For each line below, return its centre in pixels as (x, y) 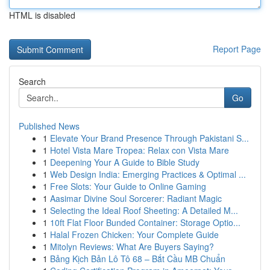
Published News (49, 126)
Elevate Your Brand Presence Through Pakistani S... (149, 138)
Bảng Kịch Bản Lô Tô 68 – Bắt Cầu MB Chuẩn (138, 259)
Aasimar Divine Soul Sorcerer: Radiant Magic (136, 198)
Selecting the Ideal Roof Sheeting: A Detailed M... (144, 210)
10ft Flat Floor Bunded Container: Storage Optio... (145, 222)
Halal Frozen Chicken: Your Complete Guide (134, 234)
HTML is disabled (42, 15)
